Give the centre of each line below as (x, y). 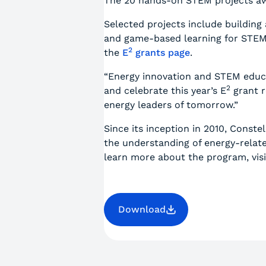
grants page (161, 53)
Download (142, 209)
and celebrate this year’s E (165, 91)
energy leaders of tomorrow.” (171, 105)
